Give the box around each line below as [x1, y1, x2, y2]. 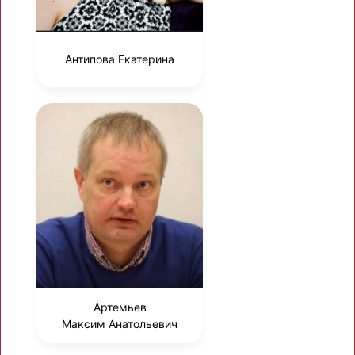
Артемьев [93, 300, 147, 314]
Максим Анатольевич [62, 316, 177, 330]
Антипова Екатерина [65, 52, 174, 67]
